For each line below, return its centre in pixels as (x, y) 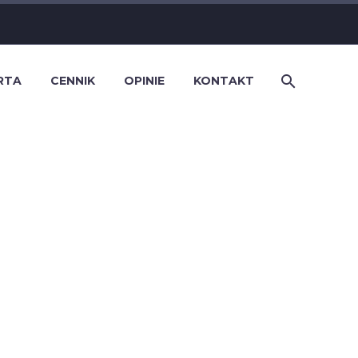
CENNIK (73, 81)
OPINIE (144, 81)
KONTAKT (224, 81)
